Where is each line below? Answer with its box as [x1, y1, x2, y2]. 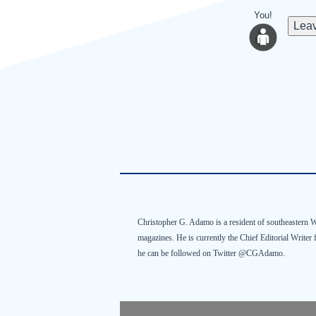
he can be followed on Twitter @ [138, 248, 246, 258]
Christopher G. [138, 217, 189, 227]
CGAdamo [246, 248, 283, 258]
